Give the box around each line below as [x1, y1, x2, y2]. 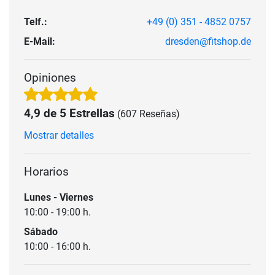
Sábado [24, 225, 58, 238]
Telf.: [24, 15, 47, 28]
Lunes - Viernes [24, 191, 93, 203]
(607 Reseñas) [117, 107, 180, 120]
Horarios [24, 164, 69, 179]
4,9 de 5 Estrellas [24, 106, 115, 120]
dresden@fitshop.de [165, 35, 251, 47]
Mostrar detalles [24, 129, 94, 141]
